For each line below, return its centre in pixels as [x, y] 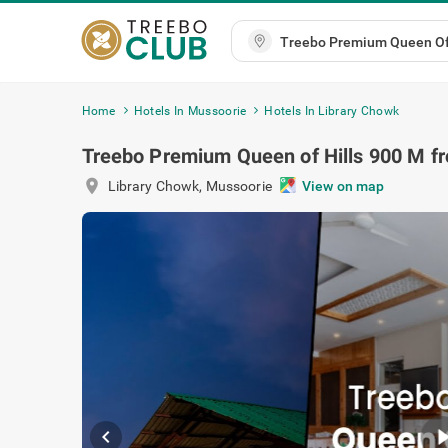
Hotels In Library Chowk [332, 111]
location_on [132, 186]
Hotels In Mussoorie [190, 111]
